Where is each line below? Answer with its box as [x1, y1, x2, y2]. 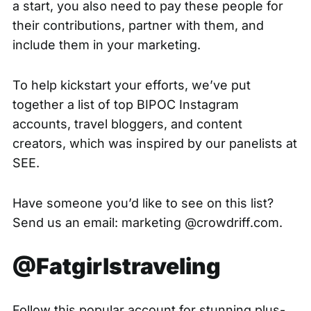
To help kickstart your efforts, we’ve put [12, 78, 251, 93]
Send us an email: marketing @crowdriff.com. [12, 215, 283, 230]
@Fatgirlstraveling [12, 253, 221, 280]
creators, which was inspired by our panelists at [12, 136, 297, 151]
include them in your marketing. [12, 37, 204, 53]
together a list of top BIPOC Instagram [12, 97, 239, 112]
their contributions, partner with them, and [12, 18, 264, 33]
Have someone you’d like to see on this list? [12, 196, 274, 211]
